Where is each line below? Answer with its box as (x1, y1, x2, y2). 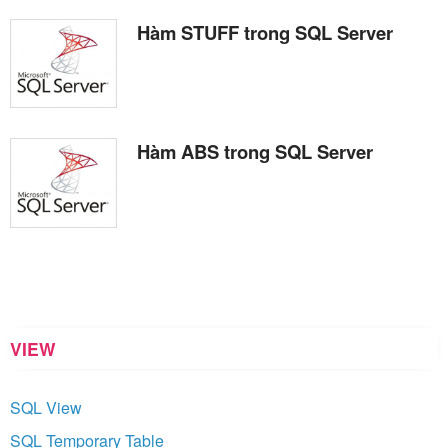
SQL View (10, 395, 82, 419)
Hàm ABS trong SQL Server (137, 138, 373, 166)
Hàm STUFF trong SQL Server (137, 18, 393, 46)
